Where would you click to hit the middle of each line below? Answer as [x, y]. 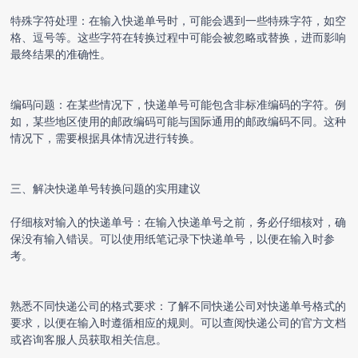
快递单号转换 [89, 188]
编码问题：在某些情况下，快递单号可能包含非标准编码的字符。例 [179, 104]
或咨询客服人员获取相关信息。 [89, 339]
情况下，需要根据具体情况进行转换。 [106, 137]
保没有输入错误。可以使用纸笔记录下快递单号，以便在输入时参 [173, 238]
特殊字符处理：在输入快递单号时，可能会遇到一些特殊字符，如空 [179, 20]
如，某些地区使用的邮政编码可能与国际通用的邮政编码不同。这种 [179, 121]
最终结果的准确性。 [61, 54]
